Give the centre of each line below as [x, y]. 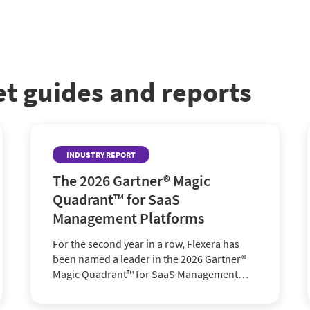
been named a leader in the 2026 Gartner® [149, 259]
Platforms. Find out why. [109, 289]
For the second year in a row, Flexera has [146, 244]
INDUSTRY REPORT [101, 155]
